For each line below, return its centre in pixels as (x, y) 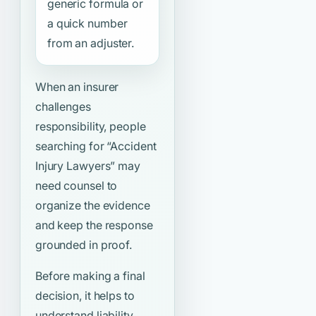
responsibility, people (90, 127)
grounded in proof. (84, 245)
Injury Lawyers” (75, 166)
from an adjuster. (91, 43)
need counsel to (76, 186)
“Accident (132, 146)
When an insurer (77, 87)
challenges (63, 107)
